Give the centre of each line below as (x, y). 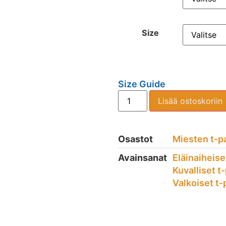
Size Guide (142, 84)
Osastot (135, 139)
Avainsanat (143, 157)
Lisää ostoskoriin (190, 101)
